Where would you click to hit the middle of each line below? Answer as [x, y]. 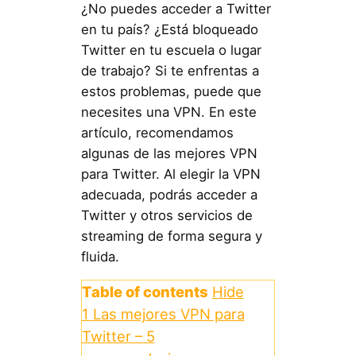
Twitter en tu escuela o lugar [171, 50]
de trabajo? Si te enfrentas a [170, 70]
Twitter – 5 [118, 337]
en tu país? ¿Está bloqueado [169, 29]
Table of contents [145, 292]
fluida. [100, 256]
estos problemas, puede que [171, 91]
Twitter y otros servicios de [166, 215]
